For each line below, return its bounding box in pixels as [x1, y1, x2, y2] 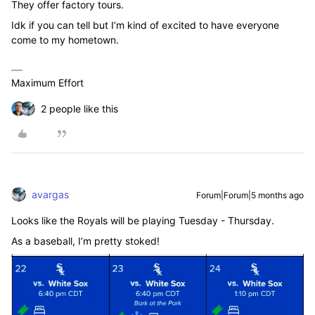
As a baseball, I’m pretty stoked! [11, 235, 160, 247]
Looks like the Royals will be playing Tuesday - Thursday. [11, 214, 274, 226]
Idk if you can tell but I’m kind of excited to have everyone [11, 19, 279, 31]
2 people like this [41, 103, 118, 115]
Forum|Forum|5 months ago [196, 190, 304, 200]
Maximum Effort [11, 77, 84, 89]
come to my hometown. [11, 34, 119, 46]
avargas [32, 188, 69, 200]
